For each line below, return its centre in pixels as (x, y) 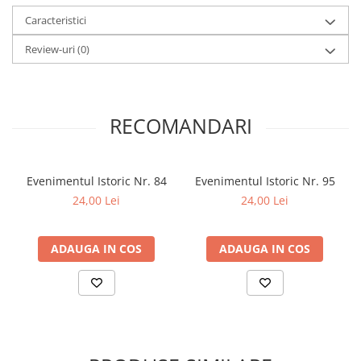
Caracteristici (56, 20)
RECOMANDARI (180, 126)
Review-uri (51, 49)
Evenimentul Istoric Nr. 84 (96, 181)
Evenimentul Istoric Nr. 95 (265, 181)
